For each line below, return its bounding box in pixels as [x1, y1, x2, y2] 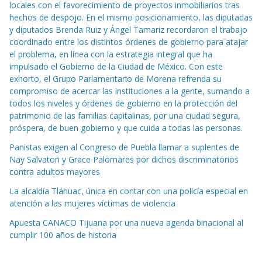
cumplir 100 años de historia [9, 229, 116, 241]
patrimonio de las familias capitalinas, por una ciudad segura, [9, 110, 240, 122]
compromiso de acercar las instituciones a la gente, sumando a [9, 85, 250, 97]
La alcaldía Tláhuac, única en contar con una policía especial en [9, 185, 248, 197]
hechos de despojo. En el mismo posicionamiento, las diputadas [9, 12, 253, 23]
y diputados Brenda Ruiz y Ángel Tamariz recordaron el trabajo [9, 24, 247, 36]
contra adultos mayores [9, 166, 100, 178]
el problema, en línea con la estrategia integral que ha [9, 49, 212, 60]
